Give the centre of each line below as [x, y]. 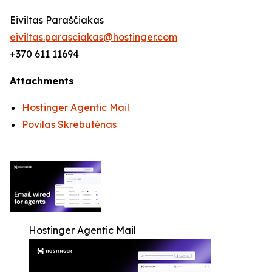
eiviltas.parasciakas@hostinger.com [93, 37]
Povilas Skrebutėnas [69, 124]
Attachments [42, 81]
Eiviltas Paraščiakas [57, 20]
